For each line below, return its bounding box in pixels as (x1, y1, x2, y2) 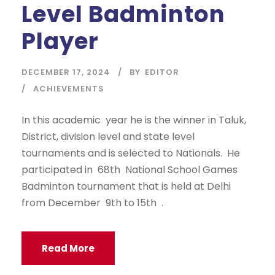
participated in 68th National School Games (21, 163, 238, 177)
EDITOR (145, 66, 179, 79)
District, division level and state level (21, 130, 195, 144)
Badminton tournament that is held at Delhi (21, 179, 231, 194)
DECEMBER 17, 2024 (21, 66, 110, 79)
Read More (42, 242, 95, 255)
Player (21, 25, 99, 58)
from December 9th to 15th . (21, 196, 168, 211)
